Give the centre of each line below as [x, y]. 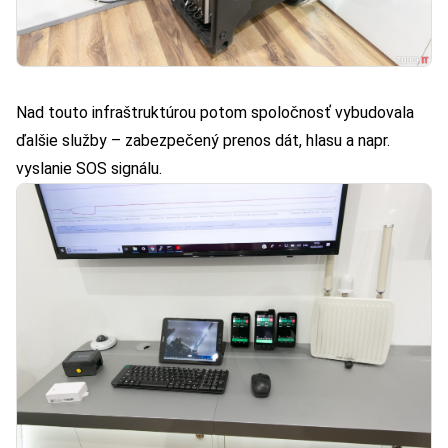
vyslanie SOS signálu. [89, 169]
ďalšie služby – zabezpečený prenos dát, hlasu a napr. [203, 141]
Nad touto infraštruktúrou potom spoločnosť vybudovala [215, 113]
